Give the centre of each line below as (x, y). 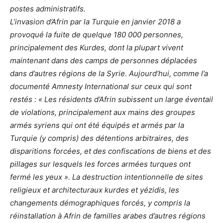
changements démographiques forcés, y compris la (100, 203)
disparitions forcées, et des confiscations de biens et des (111, 151)
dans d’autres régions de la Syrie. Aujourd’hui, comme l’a (109, 74)
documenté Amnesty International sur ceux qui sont (101, 87)
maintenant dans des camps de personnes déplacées (104, 61)
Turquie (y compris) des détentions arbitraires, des (99, 138)
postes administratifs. (48, 9)
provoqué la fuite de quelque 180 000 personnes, (97, 35)
